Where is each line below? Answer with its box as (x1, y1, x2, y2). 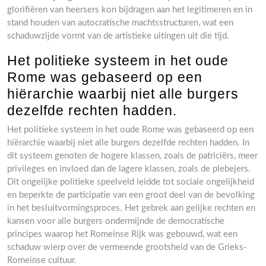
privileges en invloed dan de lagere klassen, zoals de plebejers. (7, 164, 251, 173)
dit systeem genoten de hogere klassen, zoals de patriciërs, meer (7, 151, 258, 160)
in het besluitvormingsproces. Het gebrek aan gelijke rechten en (7, 204, 255, 213)
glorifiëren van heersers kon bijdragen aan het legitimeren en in (7, 5, 252, 14)
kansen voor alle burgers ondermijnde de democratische (7, 217, 224, 226)
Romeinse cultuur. (7, 256, 77, 265)
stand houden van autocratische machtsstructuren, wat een (7, 18, 233, 27)
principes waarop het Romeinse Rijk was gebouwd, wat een (7, 230, 237, 239)
